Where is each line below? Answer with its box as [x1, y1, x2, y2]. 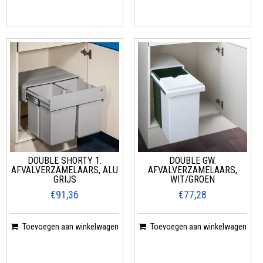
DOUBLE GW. [168, 154, 216, 166]
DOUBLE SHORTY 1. [28, 154, 102, 166]
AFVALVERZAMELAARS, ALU [11, 164, 119, 176]
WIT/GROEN [170, 173, 215, 185]
